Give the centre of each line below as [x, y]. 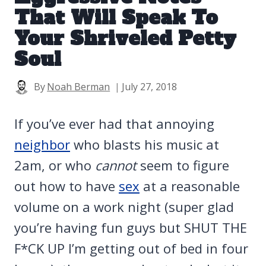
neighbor [42, 145]
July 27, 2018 [150, 87]
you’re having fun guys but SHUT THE [131, 228]
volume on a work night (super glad [124, 207]
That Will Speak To [116, 18]
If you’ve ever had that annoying [114, 124]
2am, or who [55, 165]
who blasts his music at [145, 145]
